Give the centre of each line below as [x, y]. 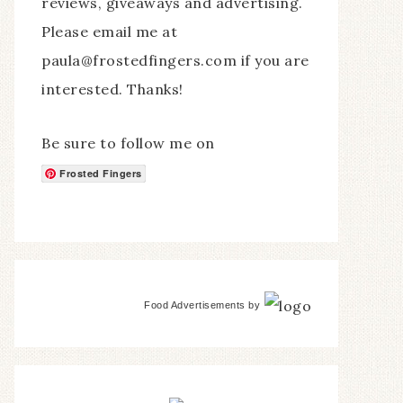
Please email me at [109, 31]
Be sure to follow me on [128, 143]
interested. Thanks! [112, 89]
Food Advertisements [195, 305]
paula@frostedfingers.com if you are [175, 60]
